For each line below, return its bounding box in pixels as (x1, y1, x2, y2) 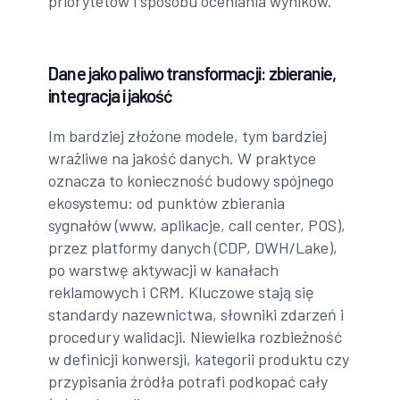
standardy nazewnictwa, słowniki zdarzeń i (48, 304, 345, 324)
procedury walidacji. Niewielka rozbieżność (48, 326, 343, 346)
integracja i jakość (48, 84, 173, 106)
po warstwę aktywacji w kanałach (48, 259, 279, 279)
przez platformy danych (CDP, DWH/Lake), (48, 237, 338, 257)
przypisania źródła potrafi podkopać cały (48, 371, 329, 391)
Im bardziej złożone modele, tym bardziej (48, 125, 328, 146)
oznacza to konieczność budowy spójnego (48, 170, 335, 190)
